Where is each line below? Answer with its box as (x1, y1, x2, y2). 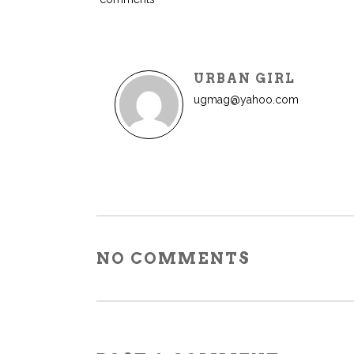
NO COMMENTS (96, 249, 250, 268)
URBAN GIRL (194, 71, 296, 86)
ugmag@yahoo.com (194, 93, 299, 106)
